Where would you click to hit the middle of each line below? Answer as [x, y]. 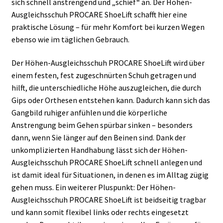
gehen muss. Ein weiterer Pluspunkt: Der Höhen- [93, 187]
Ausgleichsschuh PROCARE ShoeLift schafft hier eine [99, 14]
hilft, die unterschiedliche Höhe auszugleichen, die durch [106, 88]
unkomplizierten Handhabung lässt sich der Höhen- [99, 150]
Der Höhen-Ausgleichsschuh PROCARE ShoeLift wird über [108, 63]
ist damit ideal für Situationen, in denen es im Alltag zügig [110, 175]
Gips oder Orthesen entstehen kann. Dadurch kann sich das [111, 100]
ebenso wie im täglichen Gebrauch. [70, 39]
